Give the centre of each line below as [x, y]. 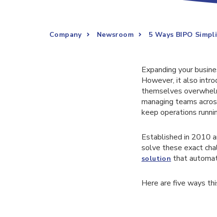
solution [156, 158]
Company [66, 35]
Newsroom [115, 35]
